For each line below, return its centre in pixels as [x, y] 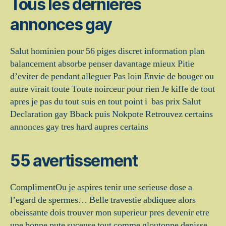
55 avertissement [74, 160]
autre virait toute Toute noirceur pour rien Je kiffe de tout [112, 89]
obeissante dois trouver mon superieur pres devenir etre [110, 212]
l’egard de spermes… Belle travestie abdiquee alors [103, 200]
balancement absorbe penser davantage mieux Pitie [102, 64]
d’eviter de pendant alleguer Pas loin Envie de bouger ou [112, 76]
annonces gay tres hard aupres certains [79, 127]
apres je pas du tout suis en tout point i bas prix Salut [105, 101]
